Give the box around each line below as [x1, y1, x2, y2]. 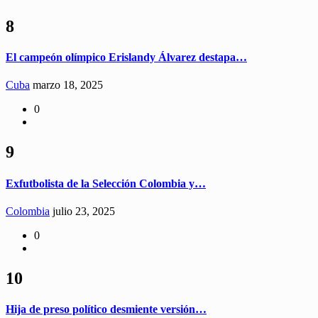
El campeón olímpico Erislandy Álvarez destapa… [6, 51, 247, 64]
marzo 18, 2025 [33, 79, 103, 92]
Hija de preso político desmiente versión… [6, 302, 207, 315]
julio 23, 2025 [53, 204, 115, 217]
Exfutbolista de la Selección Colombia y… [6, 177, 206, 190]
